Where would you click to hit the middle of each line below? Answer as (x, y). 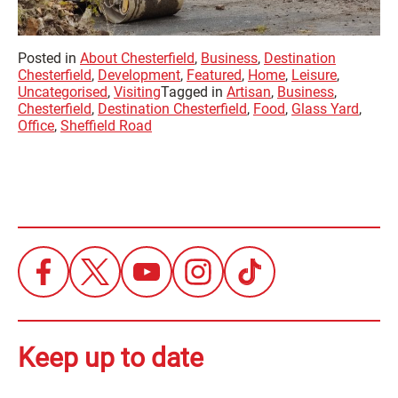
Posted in (49, 59)
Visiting (137, 92)
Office (36, 126)
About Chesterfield (137, 59)
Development (139, 76)
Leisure (314, 76)
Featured (214, 76)
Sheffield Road (106, 126)
